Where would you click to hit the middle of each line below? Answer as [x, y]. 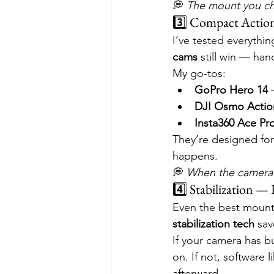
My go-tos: [199, 74]
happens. [195, 156]
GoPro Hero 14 [231, 90]
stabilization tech [213, 224]
